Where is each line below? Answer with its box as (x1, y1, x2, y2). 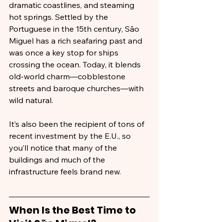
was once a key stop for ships (9, 48, 120, 57)
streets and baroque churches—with (9, 83, 146, 93)
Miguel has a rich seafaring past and (9, 36, 144, 46)
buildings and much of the (9, 155, 107, 165)
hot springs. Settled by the (9, 12, 110, 22)
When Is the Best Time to (9, 203, 138, 217)
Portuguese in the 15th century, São (9, 24, 141, 34)
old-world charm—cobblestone (9, 71, 127, 81)
